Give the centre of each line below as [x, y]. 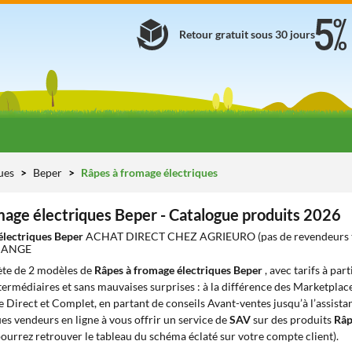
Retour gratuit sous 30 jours [247, 34]
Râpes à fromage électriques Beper [180, 270]
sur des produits [292, 319]
